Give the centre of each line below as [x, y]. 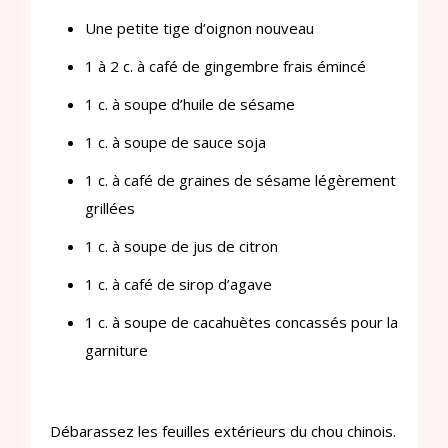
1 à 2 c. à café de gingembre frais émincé [225, 65]
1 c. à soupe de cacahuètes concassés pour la [241, 321]
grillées [110, 207]
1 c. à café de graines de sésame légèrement [240, 179]
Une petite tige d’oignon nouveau [199, 27]
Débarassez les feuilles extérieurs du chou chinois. [223, 430]
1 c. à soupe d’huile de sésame [190, 103]
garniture [116, 349]
